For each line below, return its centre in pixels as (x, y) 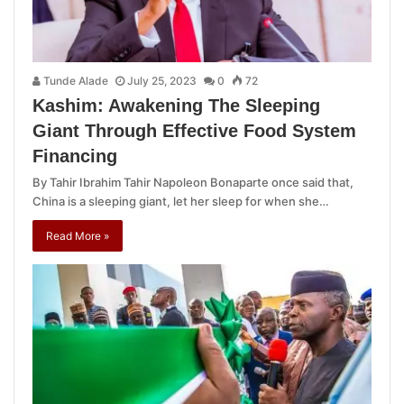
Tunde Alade (74, 81)
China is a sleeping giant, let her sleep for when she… (181, 202)
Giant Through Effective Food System (194, 131)
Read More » (78, 236)
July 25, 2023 (162, 81)
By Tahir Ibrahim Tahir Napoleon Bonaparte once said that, (193, 183)
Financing (75, 156)
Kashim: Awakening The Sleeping (176, 106)
